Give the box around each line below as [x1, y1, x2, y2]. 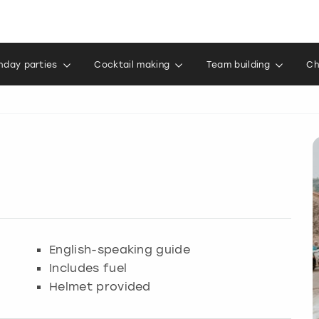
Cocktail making [94, 60, 170, 70]
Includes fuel [49, 260, 127, 275]
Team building [206, 60, 270, 70]
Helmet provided [49, 278, 151, 293]
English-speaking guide [49, 241, 191, 256]
